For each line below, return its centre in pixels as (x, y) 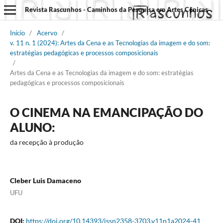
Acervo (47, 33)
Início (17, 33)
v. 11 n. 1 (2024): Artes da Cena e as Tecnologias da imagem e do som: (110, 43)
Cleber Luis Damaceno (45, 180)
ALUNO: (32, 127)
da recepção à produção (47, 142)
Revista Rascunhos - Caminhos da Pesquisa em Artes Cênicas (116, 9)
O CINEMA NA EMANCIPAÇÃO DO (106, 112)
